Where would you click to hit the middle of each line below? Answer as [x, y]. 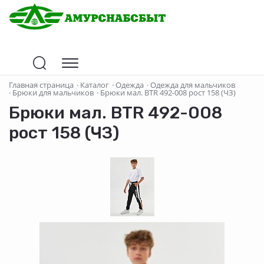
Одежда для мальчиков [193, 85]
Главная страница [41, 85]
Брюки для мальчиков [53, 92]
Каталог [95, 85]
